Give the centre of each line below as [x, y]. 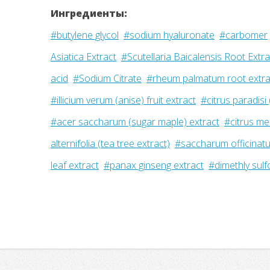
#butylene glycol [85, 35]
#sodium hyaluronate [169, 35]
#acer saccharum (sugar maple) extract [135, 122]
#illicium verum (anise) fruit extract [123, 100]
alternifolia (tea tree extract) [110, 143]
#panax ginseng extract [154, 165]
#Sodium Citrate [107, 78]
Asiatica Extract [83, 57]
